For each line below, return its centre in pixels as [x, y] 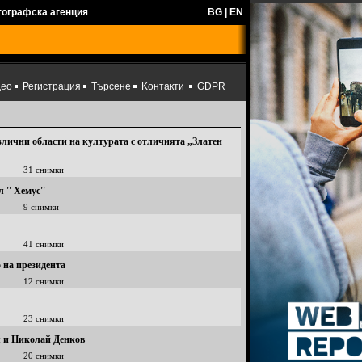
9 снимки [41, 207]
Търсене [111, 86]
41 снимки [44, 244]
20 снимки [44, 356]
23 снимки [44, 318]
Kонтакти [163, 86]
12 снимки [44, 281]
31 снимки [44, 170]
